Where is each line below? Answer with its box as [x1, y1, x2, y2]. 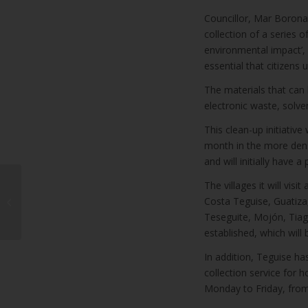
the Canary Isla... [24, 219, 93, 231]
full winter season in [24, 204, 109, 217]
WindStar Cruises [24, 175, 96, 188]
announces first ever [24, 190, 111, 202]
